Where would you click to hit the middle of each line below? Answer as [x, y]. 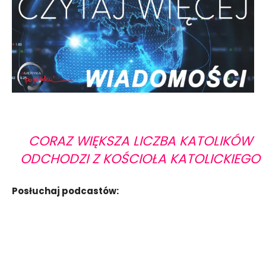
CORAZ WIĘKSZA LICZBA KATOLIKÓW [140, 141]
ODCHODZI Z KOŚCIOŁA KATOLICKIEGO [140, 159]
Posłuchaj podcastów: [66, 191]
